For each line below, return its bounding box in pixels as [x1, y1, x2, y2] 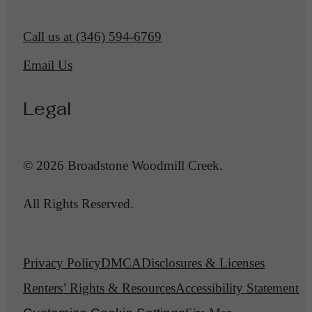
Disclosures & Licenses [141, 256, 265, 271]
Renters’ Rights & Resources [23, 281, 175, 296]
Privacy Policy [23, 256, 101, 271]
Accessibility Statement [175, 281, 299, 296]
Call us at [23, 29, 72, 44]
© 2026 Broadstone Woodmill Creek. [23, 158, 223, 173]
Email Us [23, 57, 72, 72]
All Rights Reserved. [23, 196, 134, 212]
